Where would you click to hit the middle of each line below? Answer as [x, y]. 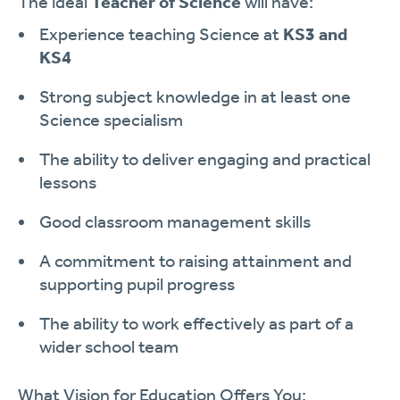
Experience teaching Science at [161, 34]
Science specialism [111, 120]
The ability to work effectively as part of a [196, 323]
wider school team [109, 346]
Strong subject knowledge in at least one [195, 96]
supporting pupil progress [137, 284]
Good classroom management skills [175, 221]
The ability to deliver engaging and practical [205, 159]
